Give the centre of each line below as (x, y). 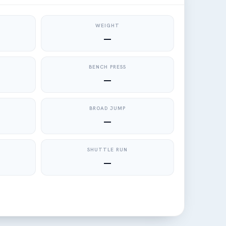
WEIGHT (107, 25)
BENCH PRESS (107, 67)
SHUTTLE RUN (107, 150)
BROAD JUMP (107, 108)
